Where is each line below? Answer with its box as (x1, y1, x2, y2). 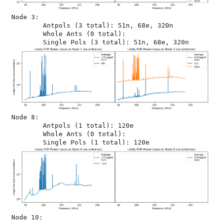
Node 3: (11, 13, 39, 21)
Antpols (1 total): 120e (11, 122, 43, 129)
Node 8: (11, 113, 39, 121)
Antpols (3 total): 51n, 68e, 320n (11, 22, 43, 29)
